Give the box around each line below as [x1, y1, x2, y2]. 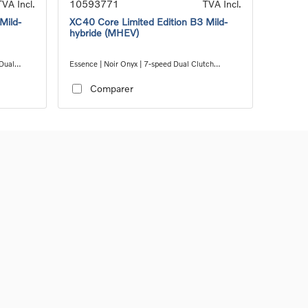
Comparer [89, 82, 133, 95]
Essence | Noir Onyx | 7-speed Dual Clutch [69, 58, 214, 68]
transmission [69, 69, 113, 79]
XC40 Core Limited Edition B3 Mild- [69, 15, 228, 27]
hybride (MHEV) [69, 26, 139, 38]
